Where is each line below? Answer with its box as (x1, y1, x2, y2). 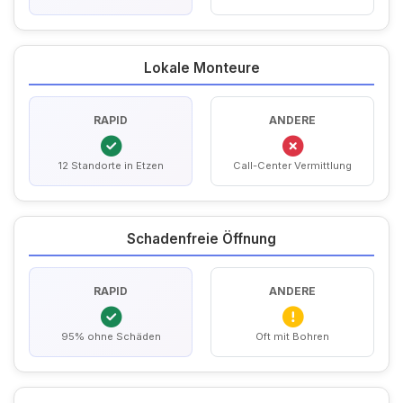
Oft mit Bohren (255, 329, 329, 343)
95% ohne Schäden (60, 329, 161, 343)
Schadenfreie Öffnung (127, 230, 276, 247)
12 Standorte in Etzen (58, 158, 164, 172)
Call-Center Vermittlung (233, 158, 352, 172)
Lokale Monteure (143, 59, 260, 76)
